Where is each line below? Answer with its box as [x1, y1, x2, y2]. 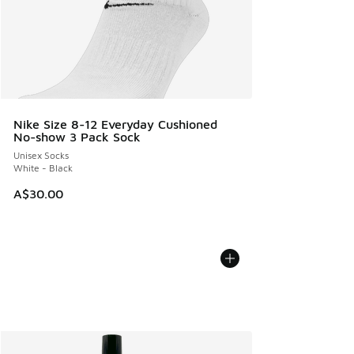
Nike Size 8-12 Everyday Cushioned [13, 116, 217, 131]
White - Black [13, 161, 73, 174]
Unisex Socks [13, 149, 69, 161]
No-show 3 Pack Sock [13, 129, 141, 144]
